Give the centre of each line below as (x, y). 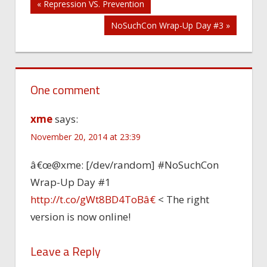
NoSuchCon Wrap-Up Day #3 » (170, 25)
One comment (65, 89)
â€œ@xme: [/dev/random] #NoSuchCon (125, 165)
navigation (72, 33)
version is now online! (80, 217)
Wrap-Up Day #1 (71, 182)
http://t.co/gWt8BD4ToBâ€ (93, 200)
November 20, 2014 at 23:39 (86, 136)
